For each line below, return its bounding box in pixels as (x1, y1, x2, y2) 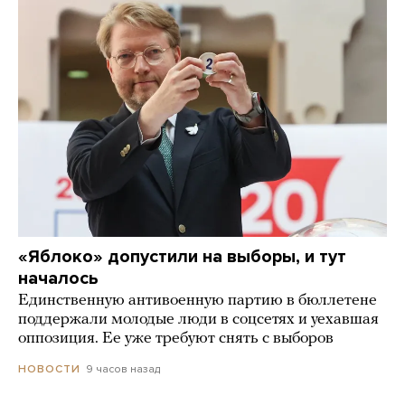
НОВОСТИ (18, 362, 80, 375)
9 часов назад (86, 362, 160, 375)
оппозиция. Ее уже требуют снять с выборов (18, 329, 334, 347)
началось (18, 267, 99, 289)
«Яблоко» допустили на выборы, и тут (18, 245, 346, 268)
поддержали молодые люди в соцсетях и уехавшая (18, 310, 379, 328)
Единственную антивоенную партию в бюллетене (18, 291, 377, 309)
